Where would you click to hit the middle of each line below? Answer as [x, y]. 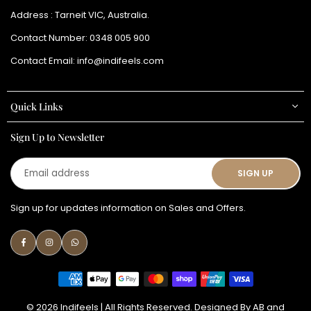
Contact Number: [50, 37]
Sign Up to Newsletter [57, 137]
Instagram [71, 249]
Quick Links [36, 106]
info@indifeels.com [120, 60]
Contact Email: [44, 60]
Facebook [45, 249]
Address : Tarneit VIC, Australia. [80, 15]
